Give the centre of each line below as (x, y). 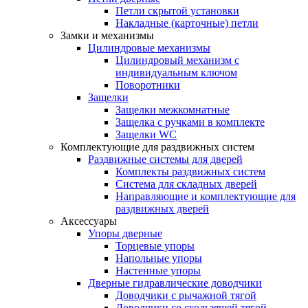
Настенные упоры (158, 270)
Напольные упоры (159, 258)
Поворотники (148, 85)
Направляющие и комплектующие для (206, 196)
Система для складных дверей (186, 184)
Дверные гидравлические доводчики (175, 283)
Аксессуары (89, 221)
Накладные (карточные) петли (187, 23)
